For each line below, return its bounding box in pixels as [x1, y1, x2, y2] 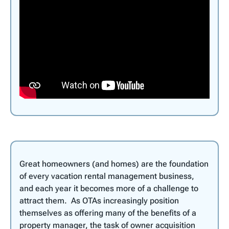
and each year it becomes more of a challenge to [19, 183, 198, 193]
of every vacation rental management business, [19, 171, 194, 181]
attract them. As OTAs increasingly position [19, 195, 179, 205]
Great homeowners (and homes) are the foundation [19, 158, 209, 169]
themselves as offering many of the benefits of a [19, 208, 196, 218]
